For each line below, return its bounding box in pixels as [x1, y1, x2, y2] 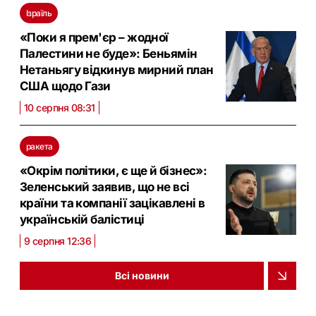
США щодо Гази [20, 78, 111, 93]
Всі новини [114, 269, 169, 281]
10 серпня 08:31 [24, 101, 95, 114]
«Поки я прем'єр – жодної [20, 30, 169, 44]
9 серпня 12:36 [24, 234, 92, 247]
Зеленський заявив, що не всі [20, 179, 190, 194]
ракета [26, 140, 53, 152]
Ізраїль [26, 7, 52, 18]
